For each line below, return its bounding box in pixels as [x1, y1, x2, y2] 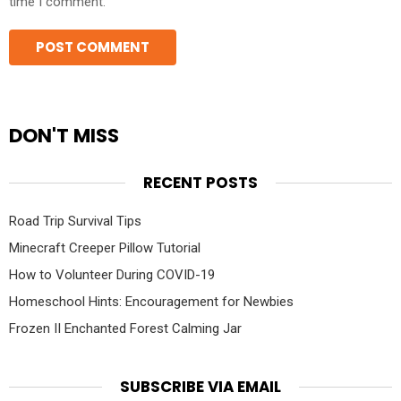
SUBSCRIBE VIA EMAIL [120, 375, 281, 397]
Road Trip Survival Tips [9, 212, 141, 229]
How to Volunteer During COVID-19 [9, 266, 215, 283]
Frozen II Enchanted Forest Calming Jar [9, 320, 242, 337]
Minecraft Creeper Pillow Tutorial [9, 239, 200, 256]
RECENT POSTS [143, 172, 258, 194]
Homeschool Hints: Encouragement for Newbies [9, 293, 294, 310]
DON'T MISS [9, 123, 119, 149]
